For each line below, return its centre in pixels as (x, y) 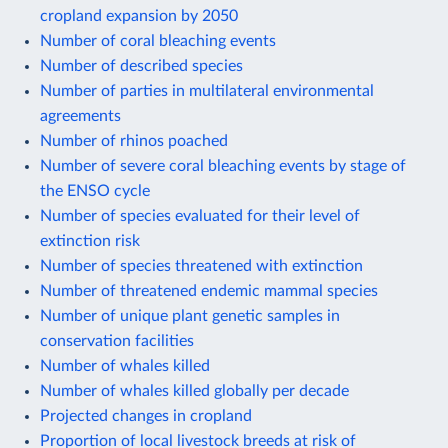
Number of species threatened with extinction (201, 265)
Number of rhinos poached (134, 140)
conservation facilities (117, 340)
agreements (80, 115)
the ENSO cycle (95, 190)
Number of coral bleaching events (158, 40)
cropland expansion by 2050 (139, 15)
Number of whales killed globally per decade (194, 390)
